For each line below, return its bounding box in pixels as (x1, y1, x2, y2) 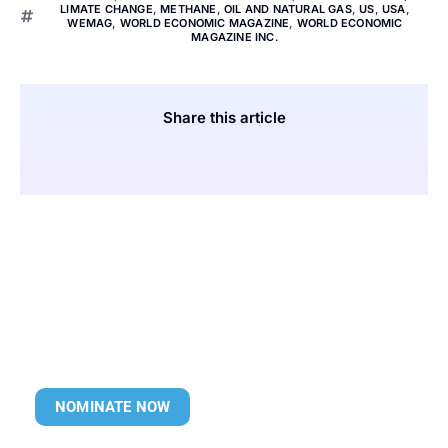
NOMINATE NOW (55, 397, 171, 416)
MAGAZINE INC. (191, 30, 279, 44)
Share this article (162, 108, 286, 127)
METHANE (160, 2, 217, 16)
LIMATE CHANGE (60, 2, 153, 16)
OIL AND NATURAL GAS (223, 2, 352, 16)
